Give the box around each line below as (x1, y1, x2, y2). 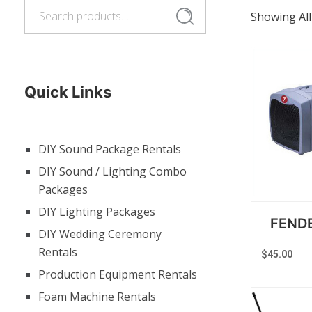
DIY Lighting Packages (38, 204, 155, 219)
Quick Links (24, 83, 111, 101)
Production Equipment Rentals (38, 267, 197, 282)
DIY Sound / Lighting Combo (38, 164, 187, 179)
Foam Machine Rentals (38, 289, 156, 304)
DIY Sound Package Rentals (38, 141, 181, 157)
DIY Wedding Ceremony (38, 226, 162, 242)
